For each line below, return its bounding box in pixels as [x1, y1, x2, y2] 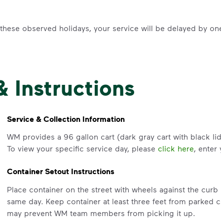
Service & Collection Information [6, 114, 125, 124]
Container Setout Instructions [6, 166, 114, 177]
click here [157, 144, 194, 153]
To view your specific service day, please [6, 144, 158, 153]
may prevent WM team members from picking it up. [6, 208, 195, 218]
